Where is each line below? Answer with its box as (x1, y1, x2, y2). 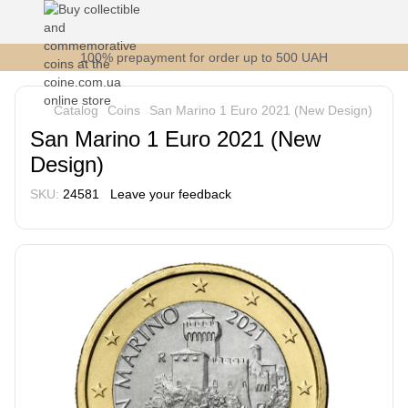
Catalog (54, 103, 98, 117)
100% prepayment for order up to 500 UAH (80, 50, 328, 65)
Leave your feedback (110, 187, 231, 201)
